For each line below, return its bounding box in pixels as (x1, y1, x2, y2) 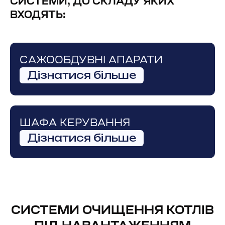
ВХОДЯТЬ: (10, 11, 66, 21)
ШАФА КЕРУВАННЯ (20, 119, 130, 129)
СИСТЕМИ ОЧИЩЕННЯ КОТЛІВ (11, 205, 214, 217)
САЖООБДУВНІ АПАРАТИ (20, 56, 163, 66)
